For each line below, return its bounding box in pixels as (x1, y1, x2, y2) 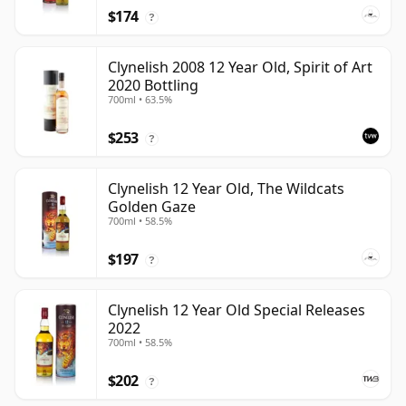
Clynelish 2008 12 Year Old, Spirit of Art (108, 57, 372, 78)
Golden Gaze (108, 197, 196, 217)
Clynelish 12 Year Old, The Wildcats (108, 179, 344, 199)
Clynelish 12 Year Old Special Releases (108, 300, 365, 321)
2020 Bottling (108, 75, 198, 96)
